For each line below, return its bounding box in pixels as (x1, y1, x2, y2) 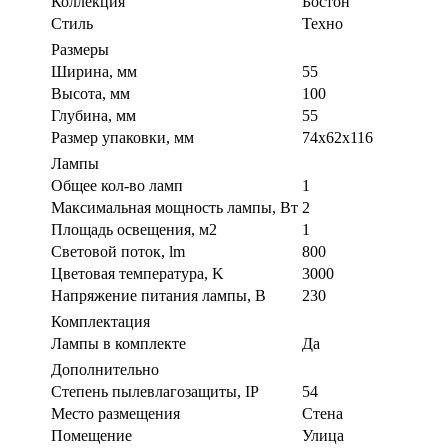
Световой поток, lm (51, 242, 185, 260)
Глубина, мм (51, 106, 136, 124)
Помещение (51, 426, 132, 444)
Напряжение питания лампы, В (51, 286, 266, 304)
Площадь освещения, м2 (51, 220, 217, 238)
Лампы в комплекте (51, 334, 186, 352)
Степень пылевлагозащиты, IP (51, 382, 259, 400)
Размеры (51, 40, 109, 58)
